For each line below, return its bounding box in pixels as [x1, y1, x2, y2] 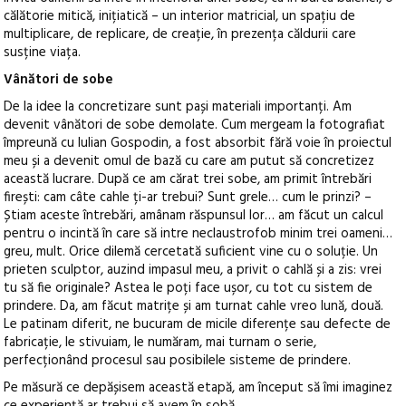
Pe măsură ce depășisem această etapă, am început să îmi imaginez [4, 376, 393, 399]
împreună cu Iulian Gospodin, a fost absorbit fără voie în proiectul [4, 131, 392, 154]
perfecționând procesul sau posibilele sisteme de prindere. [4, 349, 352, 372]
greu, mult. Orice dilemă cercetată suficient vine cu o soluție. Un [4, 240, 379, 263]
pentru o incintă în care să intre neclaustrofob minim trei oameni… [4, 222, 393, 245]
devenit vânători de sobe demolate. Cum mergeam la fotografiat [4, 113, 386, 136]
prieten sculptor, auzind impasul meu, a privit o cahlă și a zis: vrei [4, 258, 382, 281]
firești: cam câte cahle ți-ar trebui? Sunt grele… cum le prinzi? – [4, 186, 372, 208]
